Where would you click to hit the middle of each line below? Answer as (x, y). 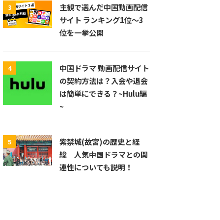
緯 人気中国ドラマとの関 (104, 154)
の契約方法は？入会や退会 (104, 80)
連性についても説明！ (96, 167)
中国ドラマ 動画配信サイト (104, 68)
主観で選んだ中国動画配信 (104, 7)
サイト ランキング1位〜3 (101, 19)
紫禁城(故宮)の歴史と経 (99, 141)
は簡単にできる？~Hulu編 (103, 93)
